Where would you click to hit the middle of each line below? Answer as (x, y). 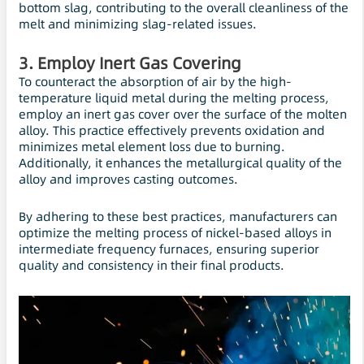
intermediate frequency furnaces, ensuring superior (169, 249)
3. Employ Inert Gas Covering (130, 64)
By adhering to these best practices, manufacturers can (178, 217)
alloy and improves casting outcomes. (128, 180)
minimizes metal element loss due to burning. (152, 147)
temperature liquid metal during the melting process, (174, 98)
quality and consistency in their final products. (152, 266)
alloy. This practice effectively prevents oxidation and (172, 131)
